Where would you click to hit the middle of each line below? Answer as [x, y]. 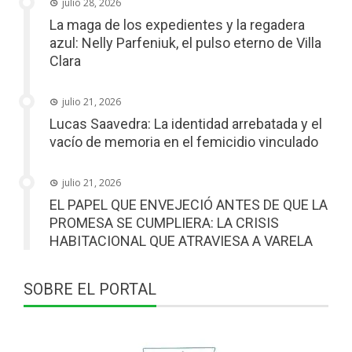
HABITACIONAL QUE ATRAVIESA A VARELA [181, 240]
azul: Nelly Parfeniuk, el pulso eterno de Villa [185, 42]
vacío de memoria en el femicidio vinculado [184, 141]
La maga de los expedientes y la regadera [177, 24]
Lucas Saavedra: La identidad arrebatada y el [186, 123]
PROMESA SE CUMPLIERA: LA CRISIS [164, 222]
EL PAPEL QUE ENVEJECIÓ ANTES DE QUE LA [189, 204]
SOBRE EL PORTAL [90, 289]
